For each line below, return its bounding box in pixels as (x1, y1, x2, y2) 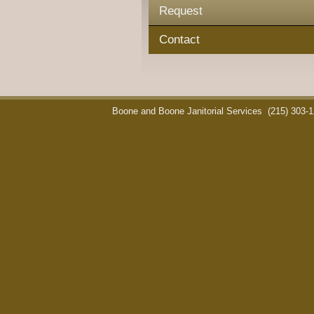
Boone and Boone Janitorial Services (112, 107, 265, 116)
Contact (159, 33, 200, 46)
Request (159, 4, 203, 18)
